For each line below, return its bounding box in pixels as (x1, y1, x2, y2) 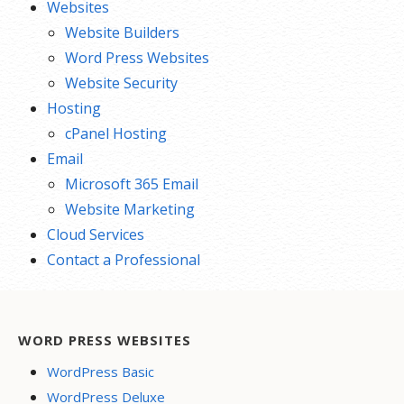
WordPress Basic (47, 363, 154, 381)
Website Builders (65, 23, 179, 42)
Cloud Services (47, 225, 144, 244)
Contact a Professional (47, 250, 200, 270)
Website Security (65, 73, 178, 93)
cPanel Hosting (65, 124, 167, 143)
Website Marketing (65, 199, 195, 219)
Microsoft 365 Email (65, 174, 198, 194)
